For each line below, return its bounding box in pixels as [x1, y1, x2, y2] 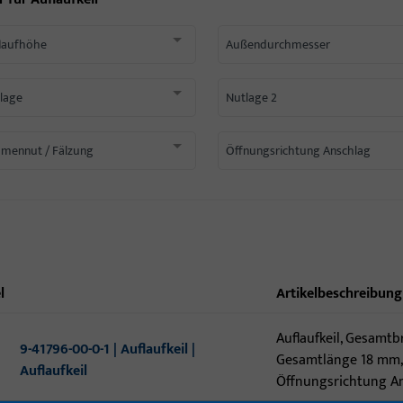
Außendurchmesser [225, 34, 330, 55]
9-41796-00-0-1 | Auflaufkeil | [20, 337, 196, 362]
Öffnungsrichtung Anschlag [225, 140, 371, 161]
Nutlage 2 [225, 87, 277, 108]
